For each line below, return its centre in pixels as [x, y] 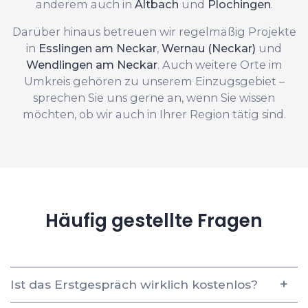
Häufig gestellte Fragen [154, 220]
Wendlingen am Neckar [91, 64]
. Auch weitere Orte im [220, 64]
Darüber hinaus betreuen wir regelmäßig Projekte [154, 31]
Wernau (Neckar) [209, 48]
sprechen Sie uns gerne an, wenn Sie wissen [154, 97]
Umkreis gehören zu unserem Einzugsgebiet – [154, 81]
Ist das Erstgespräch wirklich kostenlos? [134, 284]
